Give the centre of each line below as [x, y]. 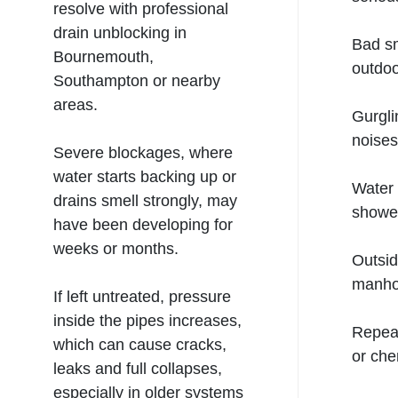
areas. [76, 105]
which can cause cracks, [140, 345]
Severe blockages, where [143, 153]
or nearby [184, 81]
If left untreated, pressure [142, 297]
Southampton [101, 81]
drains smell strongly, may [145, 201]
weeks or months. [116, 249]
